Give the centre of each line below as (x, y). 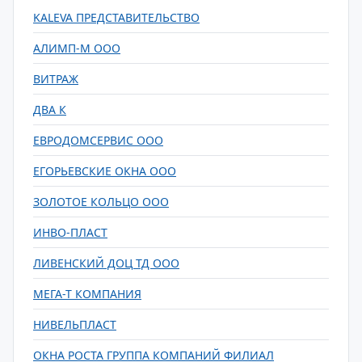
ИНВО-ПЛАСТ (70, 232)
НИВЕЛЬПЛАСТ (75, 324)
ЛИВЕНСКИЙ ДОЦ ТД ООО (106, 263)
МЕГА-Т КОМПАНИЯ (87, 294)
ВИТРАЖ (56, 79)
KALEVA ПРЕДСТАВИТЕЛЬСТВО (116, 17)
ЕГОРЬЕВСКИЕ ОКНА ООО (105, 171)
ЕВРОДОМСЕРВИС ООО (98, 140)
